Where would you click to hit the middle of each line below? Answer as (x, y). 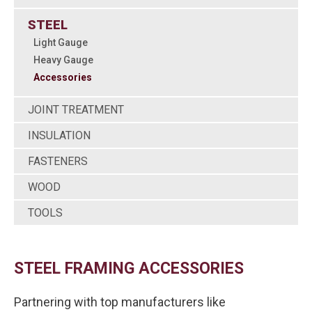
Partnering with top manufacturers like (120, 302)
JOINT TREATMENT (76, 110)
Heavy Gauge (63, 60)
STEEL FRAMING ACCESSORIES (129, 268)
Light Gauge (61, 42)
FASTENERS (58, 161)
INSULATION (59, 135)
